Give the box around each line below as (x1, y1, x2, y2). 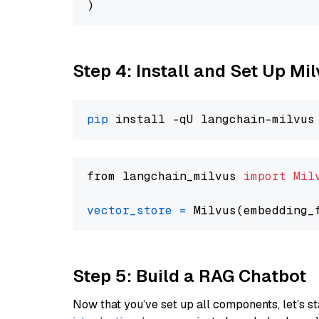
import (244, 169, 286, 184)
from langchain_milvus (87, 169, 244, 184)
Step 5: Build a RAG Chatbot (73, 265, 306, 287)
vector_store (87, 203, 172, 218)
